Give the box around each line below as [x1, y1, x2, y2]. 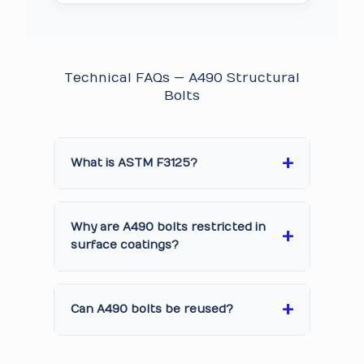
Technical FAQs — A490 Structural [64, 71, 300, 85]
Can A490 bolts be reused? [71, 302, 233, 316]
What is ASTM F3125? [71, 156, 197, 170]
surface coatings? [71, 238, 179, 252]
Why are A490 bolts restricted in [71, 220, 266, 234]
